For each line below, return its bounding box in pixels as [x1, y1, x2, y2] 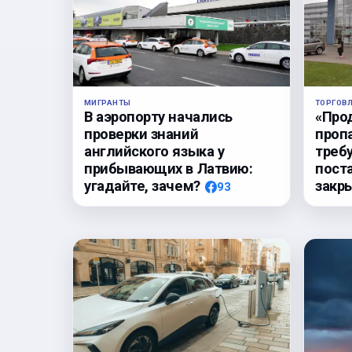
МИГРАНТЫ [84, 97, 131, 107]
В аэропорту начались [84, 108, 233, 125]
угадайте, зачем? [84, 177, 200, 194]
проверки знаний [84, 125, 199, 142]
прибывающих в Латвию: [84, 159, 253, 177]
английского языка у [84, 142, 225, 159]
